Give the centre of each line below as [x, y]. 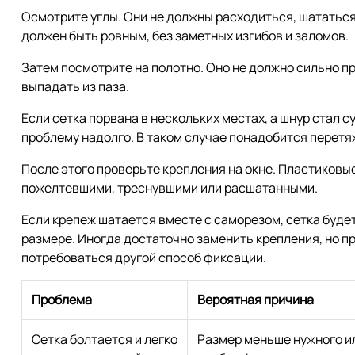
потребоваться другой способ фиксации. [144, 257]
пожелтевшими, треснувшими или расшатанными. [170, 187]
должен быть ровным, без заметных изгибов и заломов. [185, 35]
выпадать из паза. [75, 86]
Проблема [62, 299]
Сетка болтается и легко [105, 339]
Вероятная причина [256, 299]
